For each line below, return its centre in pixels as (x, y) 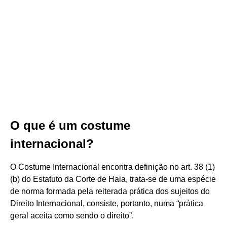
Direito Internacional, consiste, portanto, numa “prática (107, 203)
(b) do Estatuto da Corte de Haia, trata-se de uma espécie (113, 179)
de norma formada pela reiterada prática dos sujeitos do (110, 191)
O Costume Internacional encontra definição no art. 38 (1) (112, 167)
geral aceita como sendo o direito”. (72, 216)
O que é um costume (70, 125)
